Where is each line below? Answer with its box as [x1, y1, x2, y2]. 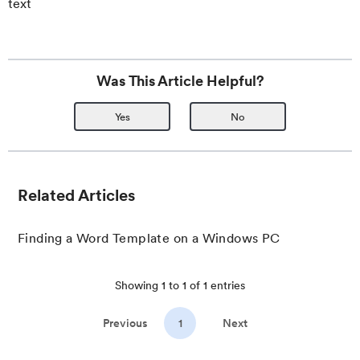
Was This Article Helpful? [96, 72, 264, 89]
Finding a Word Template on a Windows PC [18, 231, 280, 246]
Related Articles [18, 186, 135, 205]
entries [207, 279, 245, 292]
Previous [103, 317, 148, 329]
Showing [115, 279, 162, 292]
